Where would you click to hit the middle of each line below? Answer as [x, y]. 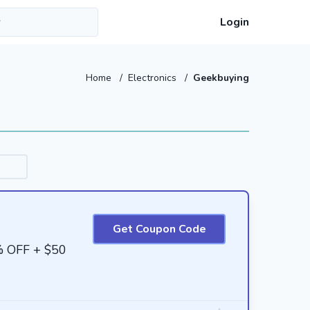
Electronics [154, 78]
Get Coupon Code [159, 229]
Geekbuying [221, 78]
